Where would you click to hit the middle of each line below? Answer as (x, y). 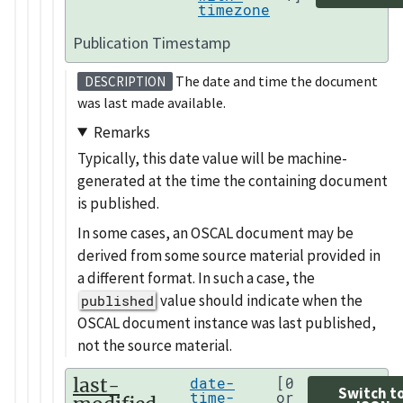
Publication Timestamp (152, 43)
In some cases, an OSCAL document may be (215, 233)
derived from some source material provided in (229, 256)
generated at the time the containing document (233, 180)
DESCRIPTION (125, 82)
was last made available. (152, 103)
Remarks (121, 132)
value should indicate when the (260, 301)
